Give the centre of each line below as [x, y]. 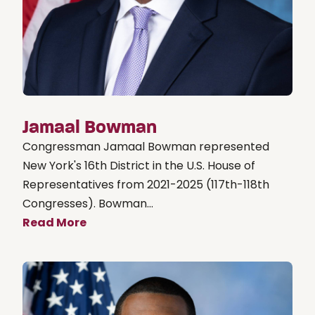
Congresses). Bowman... [88, 203]
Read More [54, 222]
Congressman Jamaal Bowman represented [146, 146]
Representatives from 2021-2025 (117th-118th [146, 184]
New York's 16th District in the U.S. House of [139, 165]
